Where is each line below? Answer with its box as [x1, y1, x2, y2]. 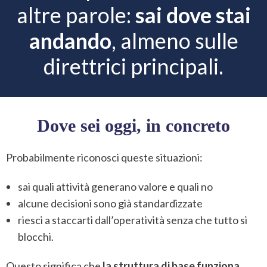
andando [29, 27, 111, 54]
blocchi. [18, 229, 54, 243]
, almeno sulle [111, 27, 238, 54]
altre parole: [16, 1, 135, 28]
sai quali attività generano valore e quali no [18, 179, 213, 193]
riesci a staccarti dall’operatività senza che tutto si [18, 213, 247, 226]
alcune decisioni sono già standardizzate [18, 196, 203, 210]
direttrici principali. [44, 52, 223, 79]
